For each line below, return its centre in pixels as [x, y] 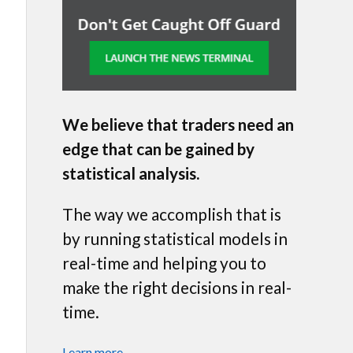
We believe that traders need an [178, 124]
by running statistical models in [175, 238]
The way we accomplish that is [172, 214]
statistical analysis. [131, 173]
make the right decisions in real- [177, 287]
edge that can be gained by [158, 149]
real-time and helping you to [164, 262]
